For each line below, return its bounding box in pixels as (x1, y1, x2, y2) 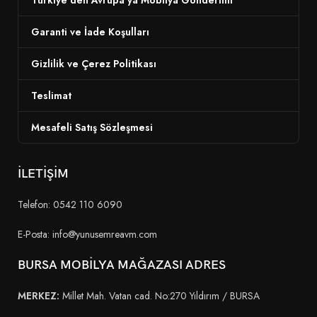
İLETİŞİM (18, 166, 69, 181)
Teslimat (31, 88, 71, 103)
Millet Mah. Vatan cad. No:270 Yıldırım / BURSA (59, 288, 260, 303)
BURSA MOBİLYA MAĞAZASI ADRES (18, 257, 226, 272)
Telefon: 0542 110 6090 (18, 197, 122, 212)
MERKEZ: (18, 288, 59, 303)
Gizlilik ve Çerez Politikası (31, 56, 156, 71)
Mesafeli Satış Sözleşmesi (31, 120, 153, 134)
